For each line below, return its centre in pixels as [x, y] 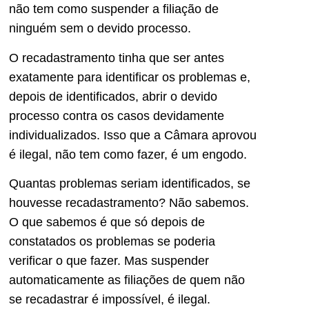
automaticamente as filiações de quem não [127, 280]
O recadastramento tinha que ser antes [117, 58]
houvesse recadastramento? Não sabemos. [129, 203]
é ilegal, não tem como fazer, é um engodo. [128, 154]
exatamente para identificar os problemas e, [130, 77]
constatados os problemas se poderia [112, 242]
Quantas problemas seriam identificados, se [130, 184]
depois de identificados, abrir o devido [113, 96]
